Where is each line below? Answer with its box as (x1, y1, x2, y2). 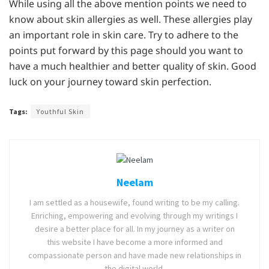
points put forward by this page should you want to (9, 44, 243, 58)
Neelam (116, 175, 153, 189)
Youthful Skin (37, 107, 84, 116)
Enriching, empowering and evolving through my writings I (31, 210, 238, 221)
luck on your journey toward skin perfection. (9, 75, 211, 89)
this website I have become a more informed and (46, 236, 223, 247)
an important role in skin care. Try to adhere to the (9, 28, 238, 42)
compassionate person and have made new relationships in (28, 249, 241, 261)
